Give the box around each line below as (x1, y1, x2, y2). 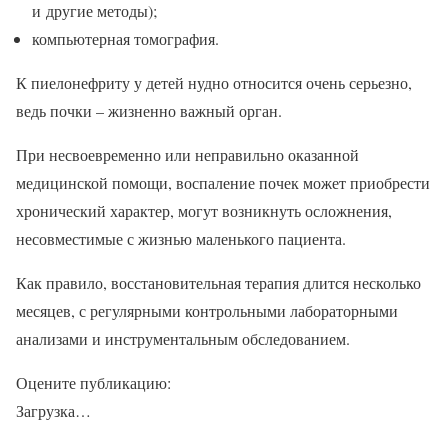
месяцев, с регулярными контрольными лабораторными (16, 300, 398, 322)
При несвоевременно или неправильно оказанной (16, 144, 359, 166)
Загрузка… (16, 400, 91, 422)
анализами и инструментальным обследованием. (16, 328, 350, 350)
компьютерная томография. (32, 28, 219, 50)
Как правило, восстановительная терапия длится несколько (16, 272, 421, 294)
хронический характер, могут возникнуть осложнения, (16, 200, 392, 222)
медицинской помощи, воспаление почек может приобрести (16, 172, 430, 194)
